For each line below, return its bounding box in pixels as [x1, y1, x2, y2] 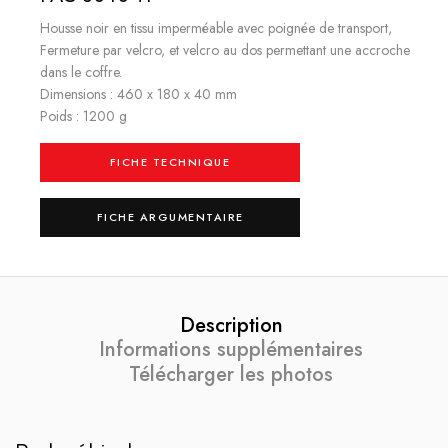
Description [179, 310, 283, 340]
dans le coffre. [40, 61, 122, 82]
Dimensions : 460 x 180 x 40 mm [40, 83, 237, 104]
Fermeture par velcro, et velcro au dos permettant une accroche [40, 39, 410, 60]
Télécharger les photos [129, 359, 333, 389]
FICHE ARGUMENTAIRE [96, 208, 244, 225]
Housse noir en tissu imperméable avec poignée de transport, [40, 17, 392, 38]
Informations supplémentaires [99, 335, 363, 365]
